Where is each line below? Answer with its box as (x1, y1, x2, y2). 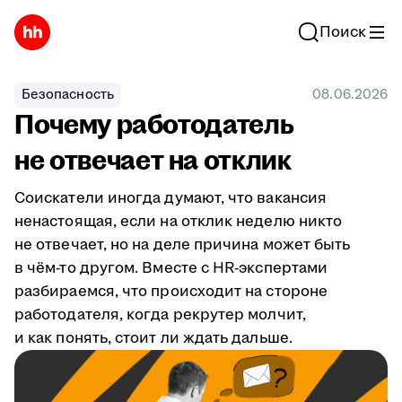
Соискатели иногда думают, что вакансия (14, 188, 328, 209)
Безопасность (22, 85, 114, 104)
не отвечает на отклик (14, 142, 292, 180)
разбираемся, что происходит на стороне (14, 281, 328, 302)
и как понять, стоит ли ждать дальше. (14, 328, 293, 349)
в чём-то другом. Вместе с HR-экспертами (14, 258, 328, 279)
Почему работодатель (14, 106, 294, 144)
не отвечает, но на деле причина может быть (14, 234, 351, 256)
